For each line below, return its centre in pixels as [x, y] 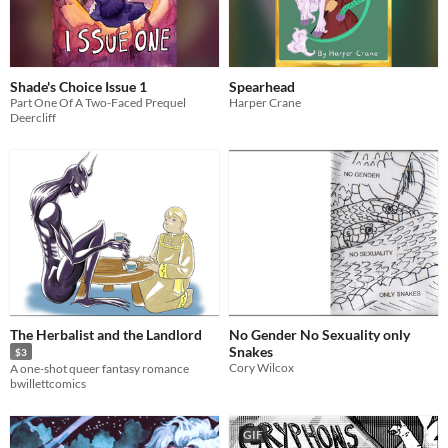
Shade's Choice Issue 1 [78, 86]
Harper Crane [265, 102]
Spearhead [262, 86]
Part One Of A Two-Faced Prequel [98, 102]
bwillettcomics [48, 383]
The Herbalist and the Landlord [106, 335]
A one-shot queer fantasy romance [99, 368]
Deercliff [33, 117]
